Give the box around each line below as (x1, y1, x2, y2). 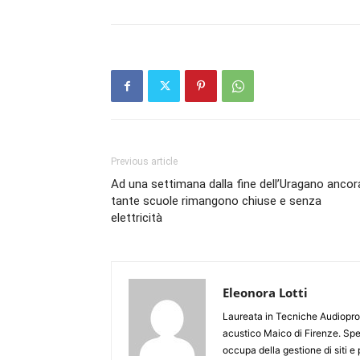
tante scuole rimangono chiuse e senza (111, 194, 321, 208)
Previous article (111, 156, 178, 167)
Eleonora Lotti (223, 284, 308, 301)
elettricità (111, 211, 162, 225)
